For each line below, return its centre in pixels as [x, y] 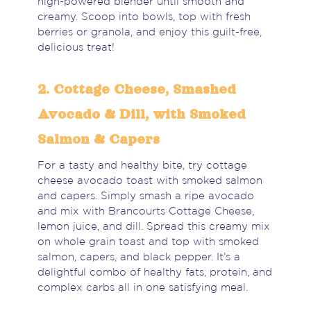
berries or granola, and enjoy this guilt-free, [149, 33]
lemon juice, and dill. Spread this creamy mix [153, 227]
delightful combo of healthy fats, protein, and [154, 273]
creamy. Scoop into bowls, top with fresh [144, 17]
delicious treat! [76, 48]
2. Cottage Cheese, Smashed [136, 89]
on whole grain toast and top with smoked [148, 242]
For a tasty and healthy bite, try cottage [142, 166]
